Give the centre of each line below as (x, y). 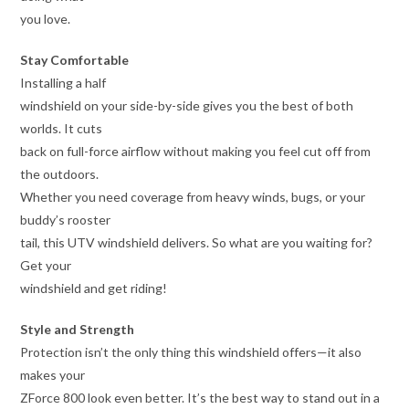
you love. (46, 18)
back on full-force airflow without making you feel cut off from (196, 151)
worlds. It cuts (62, 128)
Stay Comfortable (75, 59)
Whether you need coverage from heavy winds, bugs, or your (193, 196)
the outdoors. (60, 173)
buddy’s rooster (66, 219)
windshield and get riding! (94, 288)
